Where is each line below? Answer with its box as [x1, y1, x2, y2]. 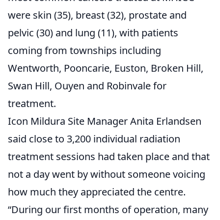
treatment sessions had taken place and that [8, 150, 210, 164]
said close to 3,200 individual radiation [8, 132, 180, 146]
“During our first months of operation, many [8, 203, 208, 217]
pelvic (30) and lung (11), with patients [8, 26, 178, 40]
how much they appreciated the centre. [8, 185, 186, 199]
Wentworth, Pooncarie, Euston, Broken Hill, [8, 61, 203, 75]
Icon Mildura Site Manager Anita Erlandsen [8, 114, 201, 128]
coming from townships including [8, 44, 161, 57]
